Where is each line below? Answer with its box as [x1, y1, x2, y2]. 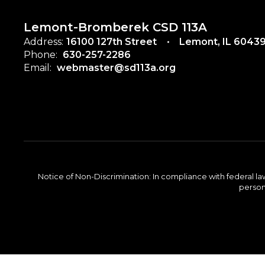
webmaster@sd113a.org [57, 62, 176, 73]
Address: [24, 36, 63, 47]
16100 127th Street [66, 36, 157, 47]
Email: [24, 62, 51, 73]
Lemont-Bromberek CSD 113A [24, 20, 207, 34]
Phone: [24, 49, 57, 60]
